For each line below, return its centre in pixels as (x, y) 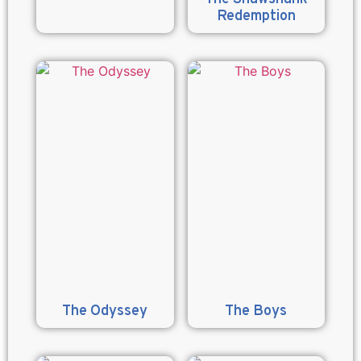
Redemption (256, 16)
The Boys (256, 311)
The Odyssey (105, 311)
